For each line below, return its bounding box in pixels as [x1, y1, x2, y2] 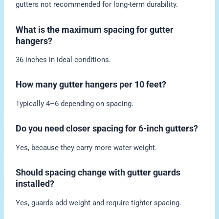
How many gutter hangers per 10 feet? [16, 79, 167, 90]
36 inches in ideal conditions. [16, 55, 111, 65]
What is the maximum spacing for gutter [16, 24, 174, 35]
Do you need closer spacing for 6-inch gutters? [16, 123, 198, 134]
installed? [16, 178, 55, 189]
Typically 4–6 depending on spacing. [16, 99, 134, 108]
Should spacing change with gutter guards [16, 167, 181, 178]
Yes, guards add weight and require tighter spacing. [16, 198, 182, 207]
